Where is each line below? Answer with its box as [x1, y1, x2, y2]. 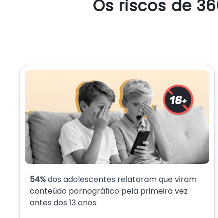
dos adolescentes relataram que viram [48, 173, 197, 185]
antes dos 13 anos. [30, 197, 98, 208]
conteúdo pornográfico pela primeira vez [30, 185, 188, 197]
